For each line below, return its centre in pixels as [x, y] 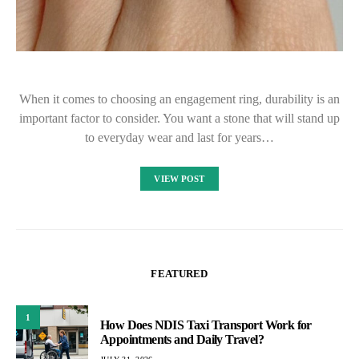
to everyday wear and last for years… [179, 137]
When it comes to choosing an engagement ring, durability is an [179, 99]
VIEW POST [179, 179]
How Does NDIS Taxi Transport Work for [206, 325]
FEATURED [179, 274]
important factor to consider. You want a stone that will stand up [179, 118]
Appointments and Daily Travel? [182, 339]
